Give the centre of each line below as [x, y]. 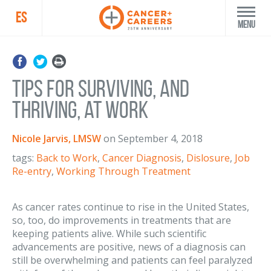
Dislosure [208, 158]
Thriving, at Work [80, 110]
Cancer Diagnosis [142, 158]
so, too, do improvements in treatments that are [122, 220]
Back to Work [67, 158]
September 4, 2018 [160, 139]
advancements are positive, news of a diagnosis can [129, 247]
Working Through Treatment [123, 171]
